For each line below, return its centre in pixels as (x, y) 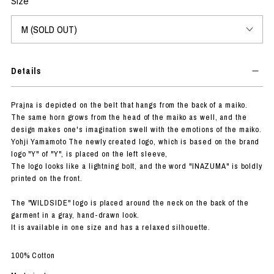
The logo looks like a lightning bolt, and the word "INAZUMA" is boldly (136, 166)
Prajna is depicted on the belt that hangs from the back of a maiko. (129, 105)
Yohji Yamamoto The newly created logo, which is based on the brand (135, 141)
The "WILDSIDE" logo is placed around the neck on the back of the (130, 202)
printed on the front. (46, 178)
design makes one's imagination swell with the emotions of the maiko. (136, 129)
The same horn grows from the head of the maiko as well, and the (129, 117)
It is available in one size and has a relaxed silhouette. (111, 227)
